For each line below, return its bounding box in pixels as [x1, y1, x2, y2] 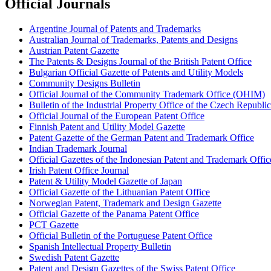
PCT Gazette [29, 220, 79, 230]
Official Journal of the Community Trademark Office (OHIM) [29, 89, 265, 100]
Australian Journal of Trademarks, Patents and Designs [29, 34, 238, 45]
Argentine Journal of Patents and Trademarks [29, 24, 201, 34]
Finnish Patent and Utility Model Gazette [29, 122, 185, 132]
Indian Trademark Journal [29, 143, 127, 154]
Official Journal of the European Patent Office [29, 111, 204, 122]
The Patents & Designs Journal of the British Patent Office [29, 56, 252, 67]
